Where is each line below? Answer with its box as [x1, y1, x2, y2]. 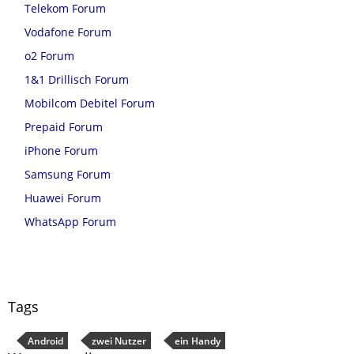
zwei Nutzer [92, 334, 146, 348]
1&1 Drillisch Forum [24, 72, 129, 87]
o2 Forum [24, 48, 74, 63]
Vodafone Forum [24, 24, 111, 40]
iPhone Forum [24, 143, 98, 158]
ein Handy [175, 334, 220, 348]
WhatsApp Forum [24, 214, 116, 229]
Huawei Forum [24, 190, 101, 205]
